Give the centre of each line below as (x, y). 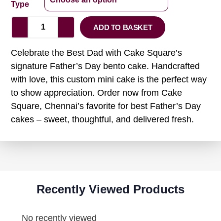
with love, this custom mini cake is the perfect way (109, 79)
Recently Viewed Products (110, 189)
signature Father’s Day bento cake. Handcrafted (106, 66)
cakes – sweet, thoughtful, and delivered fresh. (103, 119)
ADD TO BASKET (123, 27)
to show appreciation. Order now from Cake (97, 92)
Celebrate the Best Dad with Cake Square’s (97, 53)
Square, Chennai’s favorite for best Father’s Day (106, 106)
